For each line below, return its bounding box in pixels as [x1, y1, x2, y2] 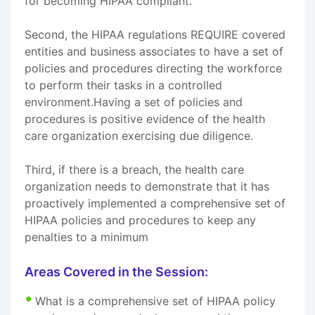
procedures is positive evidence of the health [25, 111, 265, 126]
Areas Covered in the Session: [25, 264, 208, 279]
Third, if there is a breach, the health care [25, 162, 244, 176]
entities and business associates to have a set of [25, 44, 283, 58]
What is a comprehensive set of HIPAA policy [35, 293, 276, 308]
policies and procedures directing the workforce [25, 60, 282, 75]
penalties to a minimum [25, 229, 148, 244]
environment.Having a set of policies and [25, 94, 243, 109]
